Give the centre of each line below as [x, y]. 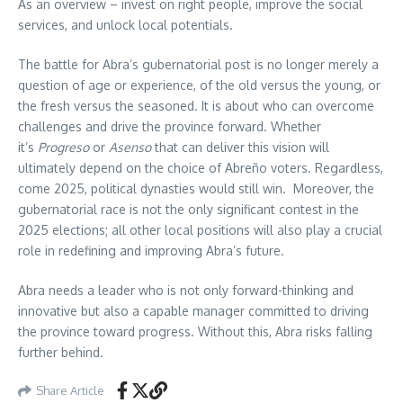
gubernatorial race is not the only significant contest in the [188, 210]
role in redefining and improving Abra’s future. [151, 251]
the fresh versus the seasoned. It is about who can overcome [196, 106]
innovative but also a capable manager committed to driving [193, 311]
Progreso [63, 148]
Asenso [130, 148]
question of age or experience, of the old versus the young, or [199, 85]
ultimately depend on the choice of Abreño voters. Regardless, [201, 168]
